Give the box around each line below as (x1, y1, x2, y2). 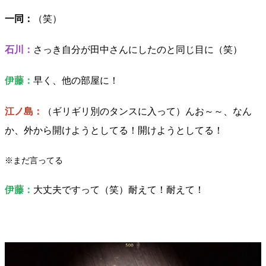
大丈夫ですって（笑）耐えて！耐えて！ (33, 185, 204, 195)
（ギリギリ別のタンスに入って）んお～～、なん (43, 106, 252, 116)
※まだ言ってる (5, 156, 63, 165)
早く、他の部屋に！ (33, 75, 119, 85)
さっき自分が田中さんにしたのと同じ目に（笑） (33, 45, 242, 55)
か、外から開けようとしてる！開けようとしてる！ (5, 125, 223, 135)
